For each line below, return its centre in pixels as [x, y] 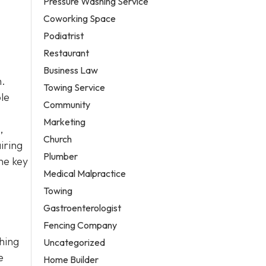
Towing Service [75, 87]
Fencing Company [80, 225]
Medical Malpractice [85, 173]
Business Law [71, 70]
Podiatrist [64, 35]
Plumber [61, 156]
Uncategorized [75, 242]
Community [67, 104]
